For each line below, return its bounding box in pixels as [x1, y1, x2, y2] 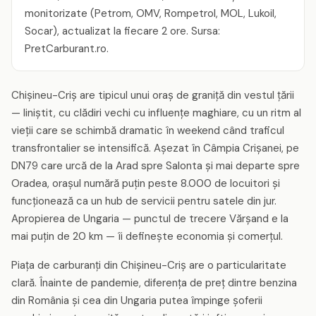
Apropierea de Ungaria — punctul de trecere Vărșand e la [11, 212, 288, 226]
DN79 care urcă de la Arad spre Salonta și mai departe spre [11, 159, 300, 173]
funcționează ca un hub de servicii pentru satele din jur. [11, 194, 276, 208]
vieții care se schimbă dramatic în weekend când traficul [11, 123, 284, 138]
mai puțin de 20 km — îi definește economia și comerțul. [11, 229, 283, 243]
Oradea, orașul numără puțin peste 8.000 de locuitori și [11, 176, 280, 190]
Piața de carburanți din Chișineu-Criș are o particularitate [11, 258, 286, 272]
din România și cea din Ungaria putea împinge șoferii [11, 293, 262, 308]
